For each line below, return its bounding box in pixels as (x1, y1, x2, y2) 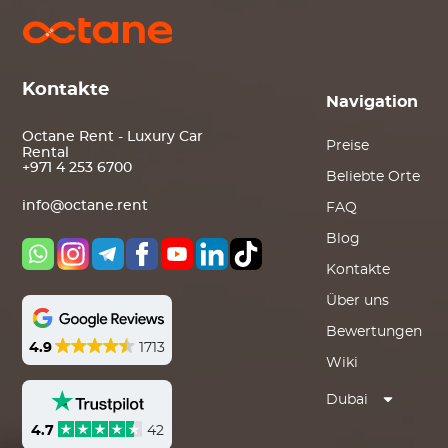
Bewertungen (325, 325, 422, 339)
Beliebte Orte (325, 170, 420, 184)
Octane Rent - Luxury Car (22, 130, 204, 145)
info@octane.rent (22, 199, 149, 214)
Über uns (325, 294, 389, 308)
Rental (22, 146, 70, 161)
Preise (325, 139, 369, 153)
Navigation (325, 94, 418, 110)
